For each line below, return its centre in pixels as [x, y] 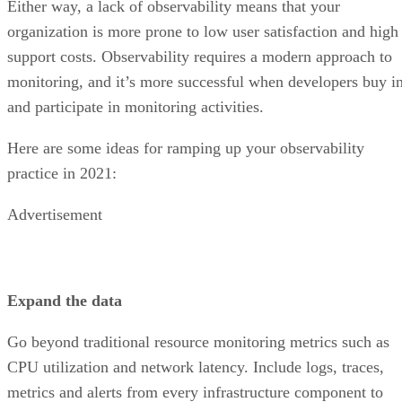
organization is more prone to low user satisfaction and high [203, 31]
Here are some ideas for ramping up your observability [186, 148]
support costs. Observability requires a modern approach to [200, 56]
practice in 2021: [62, 173]
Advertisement [55, 214]
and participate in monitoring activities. [135, 106]
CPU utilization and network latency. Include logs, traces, [196, 367]
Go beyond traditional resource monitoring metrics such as [198, 341]
